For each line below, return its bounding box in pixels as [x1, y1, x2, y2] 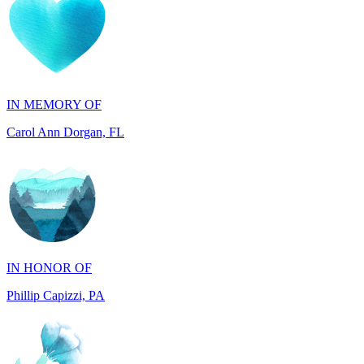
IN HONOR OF [6, 208, 92, 223]
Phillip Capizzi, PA [6, 236, 105, 250]
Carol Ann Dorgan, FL [6, 72, 124, 87]
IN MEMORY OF [6, 45, 102, 59]
